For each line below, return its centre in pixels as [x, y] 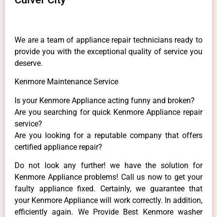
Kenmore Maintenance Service [66, 82]
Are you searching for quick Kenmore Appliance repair [108, 112]
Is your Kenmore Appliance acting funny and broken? [105, 100]
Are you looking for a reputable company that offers [108, 135]
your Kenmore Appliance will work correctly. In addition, [108, 201]
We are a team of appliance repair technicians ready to [108, 40]
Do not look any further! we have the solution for [108, 166]
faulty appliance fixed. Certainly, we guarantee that [108, 189]
